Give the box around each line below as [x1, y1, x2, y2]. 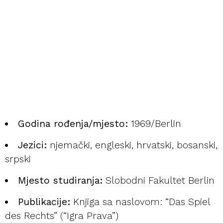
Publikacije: [18, 196, 71, 208]
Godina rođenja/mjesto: [18, 118, 128, 130]
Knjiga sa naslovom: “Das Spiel [70, 196, 211, 208]
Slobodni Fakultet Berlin [103, 175, 215, 187]
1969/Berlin [128, 118, 182, 130]
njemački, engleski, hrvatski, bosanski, [47, 139, 218, 151]
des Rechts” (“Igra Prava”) [5, 210, 118, 222]
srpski [5, 153, 31, 165]
